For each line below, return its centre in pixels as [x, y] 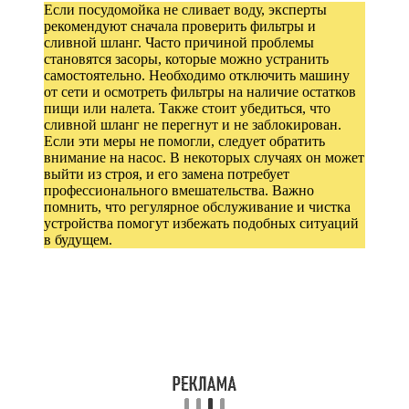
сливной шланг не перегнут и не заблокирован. [193, 124]
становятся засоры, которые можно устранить [186, 58]
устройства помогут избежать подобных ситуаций [201, 223]
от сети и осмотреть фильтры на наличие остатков [200, 91]
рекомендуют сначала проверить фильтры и [180, 26]
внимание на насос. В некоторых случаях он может [204, 157]
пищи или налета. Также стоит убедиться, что [187, 108]
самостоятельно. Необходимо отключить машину [197, 75]
